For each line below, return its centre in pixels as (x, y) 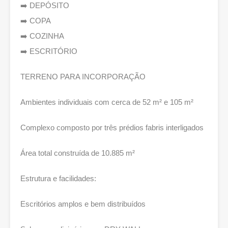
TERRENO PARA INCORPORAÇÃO (83, 77)
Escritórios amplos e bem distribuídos (83, 204)
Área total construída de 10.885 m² (78, 153)
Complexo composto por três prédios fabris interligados (112, 127)
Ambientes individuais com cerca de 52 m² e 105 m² (107, 102)
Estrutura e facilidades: (58, 178)
